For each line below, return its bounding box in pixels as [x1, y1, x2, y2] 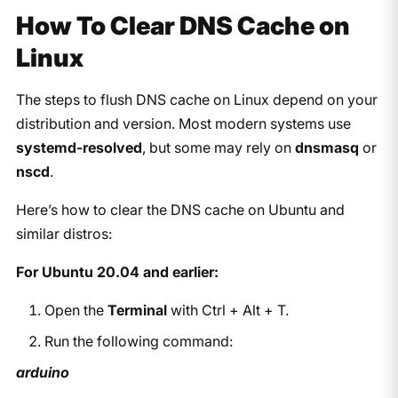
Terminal [107, 300, 167, 319]
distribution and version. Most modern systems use [15, 114, 351, 132]
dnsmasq [294, 138, 359, 156]
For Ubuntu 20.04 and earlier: [15, 262, 219, 281]
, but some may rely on [141, 138, 295, 156]
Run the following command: [44, 331, 233, 350]
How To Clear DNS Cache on [15, 10, 350, 41]
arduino [15, 362, 73, 381]
